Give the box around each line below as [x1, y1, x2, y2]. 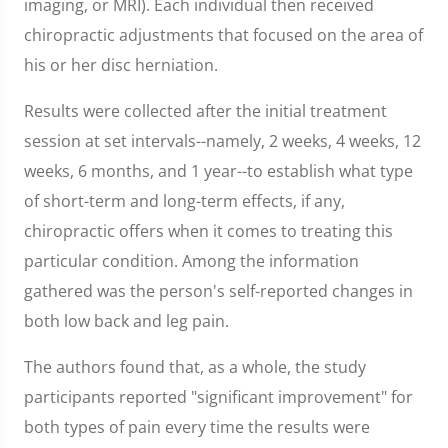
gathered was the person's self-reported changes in [24, 280, 413, 302]
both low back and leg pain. [24, 310, 229, 332]
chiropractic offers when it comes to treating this [24, 220, 393, 242]
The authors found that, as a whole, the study [24, 356, 366, 378]
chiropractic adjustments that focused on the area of [24, 24, 423, 46]
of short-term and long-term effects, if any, [24, 190, 345, 212]
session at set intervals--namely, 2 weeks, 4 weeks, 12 [24, 130, 421, 152]
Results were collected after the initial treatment [24, 100, 387, 122]
